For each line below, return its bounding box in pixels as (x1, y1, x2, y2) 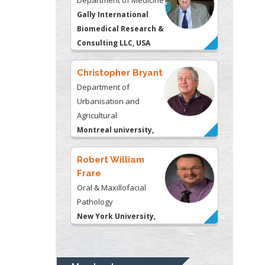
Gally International (77, 7, 148, 17)
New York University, (77, 208, 156, 219)
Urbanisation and (77, 93, 140, 104)
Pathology (77, 193, 113, 205)
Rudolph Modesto (77, 238, 157, 250)
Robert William (77, 151, 144, 163)
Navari (77, 252, 106, 263)
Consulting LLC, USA (77, 35, 150, 46)
